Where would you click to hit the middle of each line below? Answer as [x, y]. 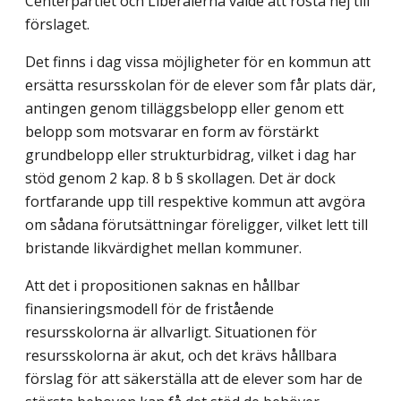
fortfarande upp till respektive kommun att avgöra [195, 202]
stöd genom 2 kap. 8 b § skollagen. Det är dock [180, 179]
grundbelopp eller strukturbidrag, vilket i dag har [191, 155]
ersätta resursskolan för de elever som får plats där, [200, 85]
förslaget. [57, 25]
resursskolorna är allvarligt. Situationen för [171, 333]
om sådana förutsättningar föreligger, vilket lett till [196, 225]
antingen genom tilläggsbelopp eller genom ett [184, 109]
